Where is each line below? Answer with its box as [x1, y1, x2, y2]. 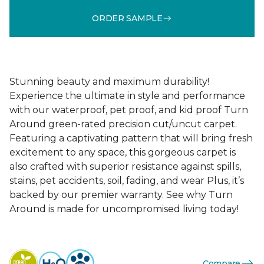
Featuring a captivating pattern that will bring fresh [9, 133, 253, 144]
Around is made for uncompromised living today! [9, 203, 239, 214]
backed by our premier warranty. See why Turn [9, 189, 233, 200]
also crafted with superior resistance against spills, [9, 161, 241, 172]
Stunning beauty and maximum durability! [9, 76, 209, 87]
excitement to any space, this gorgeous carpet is [9, 147, 236, 158]
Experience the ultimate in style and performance [9, 90, 245, 101]
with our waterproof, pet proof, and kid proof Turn [9, 104, 248, 115]
